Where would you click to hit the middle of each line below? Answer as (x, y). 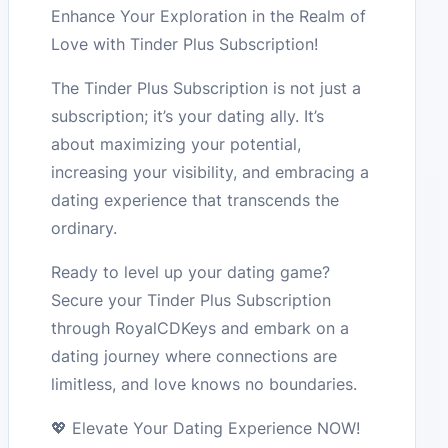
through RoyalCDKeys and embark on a (200, 328)
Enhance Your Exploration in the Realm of (209, 16)
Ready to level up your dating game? (191, 272)
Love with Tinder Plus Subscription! (185, 44)
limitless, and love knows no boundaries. (204, 384)
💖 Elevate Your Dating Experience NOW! (206, 428)
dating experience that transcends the (195, 200)
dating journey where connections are (194, 356)
